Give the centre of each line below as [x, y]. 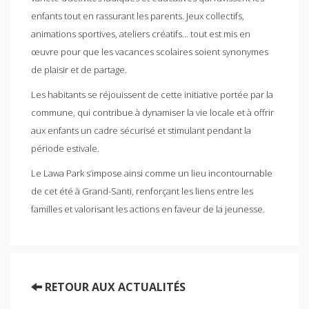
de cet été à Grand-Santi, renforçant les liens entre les [142, 191]
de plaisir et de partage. [79, 69]
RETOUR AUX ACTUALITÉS [114, 287]
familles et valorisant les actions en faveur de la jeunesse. [148, 209]
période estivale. [65, 148]
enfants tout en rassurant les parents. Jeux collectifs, [138, 16]
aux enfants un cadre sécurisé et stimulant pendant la [141, 130]
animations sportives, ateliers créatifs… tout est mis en [141, 33]
